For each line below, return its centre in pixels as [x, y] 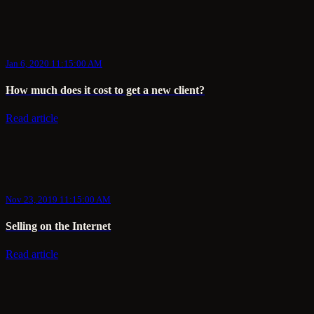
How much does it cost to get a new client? [105, 90]
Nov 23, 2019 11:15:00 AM [58, 199]
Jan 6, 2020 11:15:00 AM [54, 63]
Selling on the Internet [58, 226]
